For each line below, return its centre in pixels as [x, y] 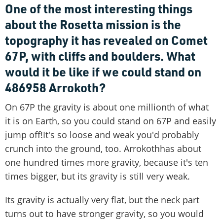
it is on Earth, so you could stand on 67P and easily [110, 121]
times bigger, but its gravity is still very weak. [97, 176]
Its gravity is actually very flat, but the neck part [102, 200]
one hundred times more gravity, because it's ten [107, 162]
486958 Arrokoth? [55, 87]
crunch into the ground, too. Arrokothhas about [103, 148]
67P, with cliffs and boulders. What [100, 55]
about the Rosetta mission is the [93, 24]
